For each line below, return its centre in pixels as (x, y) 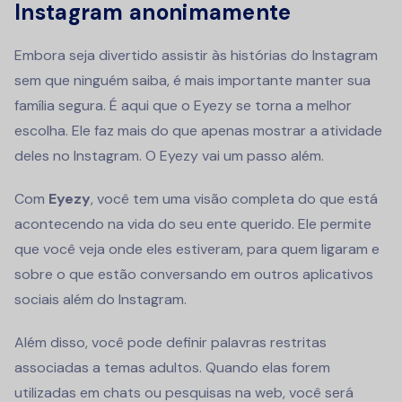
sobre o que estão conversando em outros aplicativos (194, 274)
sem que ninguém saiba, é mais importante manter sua (192, 80)
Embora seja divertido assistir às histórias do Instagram (196, 55)
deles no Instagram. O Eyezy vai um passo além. (169, 155)
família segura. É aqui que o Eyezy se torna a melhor (183, 105)
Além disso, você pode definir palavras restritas (170, 342)
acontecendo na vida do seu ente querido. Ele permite (193, 223)
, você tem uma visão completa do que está (234, 198)
